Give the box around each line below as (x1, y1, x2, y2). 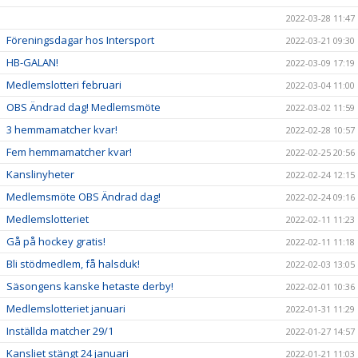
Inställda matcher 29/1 (6, 324, 113, 338)
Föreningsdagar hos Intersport (6, 33, 154, 47)
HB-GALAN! (6, 55, 58, 70)
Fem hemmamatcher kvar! (6, 145, 132, 159)
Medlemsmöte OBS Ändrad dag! (6, 189, 161, 204)
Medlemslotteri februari (6, 78, 121, 92)
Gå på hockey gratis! (6, 234, 105, 249)
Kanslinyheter (6, 167, 74, 181)
